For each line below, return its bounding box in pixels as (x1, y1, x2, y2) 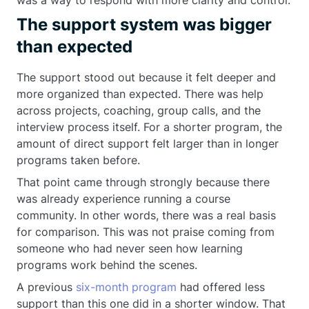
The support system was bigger (17, 14, 272, 34)
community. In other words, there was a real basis (17, 208, 276, 222)
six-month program (76, 280, 177, 294)
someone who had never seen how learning (17, 241, 243, 255)
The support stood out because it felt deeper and (17, 70, 276, 84)
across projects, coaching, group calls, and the (17, 103, 261, 117)
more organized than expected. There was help (17, 87, 263, 101)
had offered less (177, 280, 265, 294)
